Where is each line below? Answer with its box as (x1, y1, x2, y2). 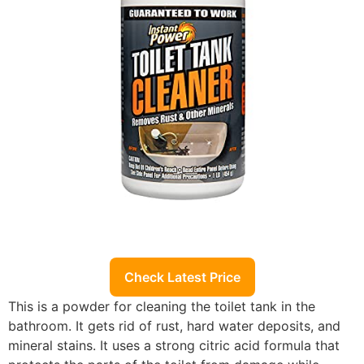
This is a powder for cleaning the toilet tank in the (8, 297, 315, 314)
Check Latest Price (123, 268, 240, 285)
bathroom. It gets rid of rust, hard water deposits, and (8, 317, 340, 334)
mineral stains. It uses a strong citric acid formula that (8, 336, 340, 353)
